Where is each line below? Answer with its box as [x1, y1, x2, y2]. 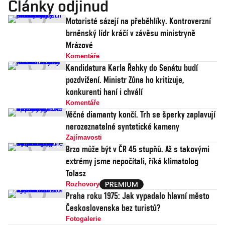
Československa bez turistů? [66, 202, 160, 213]
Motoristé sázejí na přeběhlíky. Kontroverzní [66, 16, 211, 26]
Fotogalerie [66, 215, 101, 222]
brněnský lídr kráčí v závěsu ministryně [66, 28, 195, 38]
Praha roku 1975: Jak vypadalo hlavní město [66, 190, 209, 201]
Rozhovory [66, 180, 99, 188]
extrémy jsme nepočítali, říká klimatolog [66, 156, 198, 166]
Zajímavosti [66, 134, 102, 141]
